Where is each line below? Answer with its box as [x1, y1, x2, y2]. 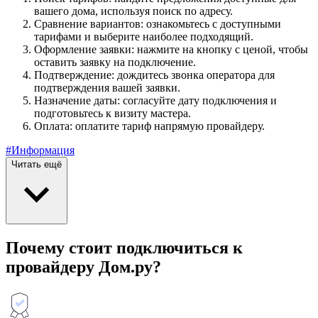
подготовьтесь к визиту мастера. [34, 106, 191, 119]
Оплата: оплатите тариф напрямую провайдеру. [34, 119, 265, 132]
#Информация [6, 143, 75, 156]
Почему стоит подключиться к [6, 238, 243, 257]
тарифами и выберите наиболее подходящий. [34, 30, 253, 43]
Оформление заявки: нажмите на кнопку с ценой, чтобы [34, 43, 308, 55]
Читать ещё [11, 158, 62, 170]
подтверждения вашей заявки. [34, 81, 180, 94]
